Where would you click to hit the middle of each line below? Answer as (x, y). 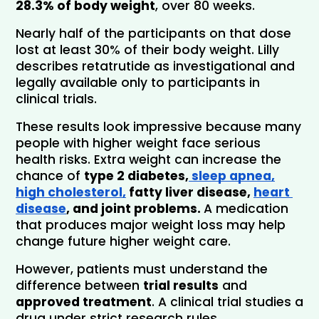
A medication (246, 208)
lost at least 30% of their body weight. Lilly (147, 49)
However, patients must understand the (142, 269)
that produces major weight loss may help (151, 225)
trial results (181, 285)
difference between (79, 285)
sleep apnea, (232, 176)
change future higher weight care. (123, 241)
